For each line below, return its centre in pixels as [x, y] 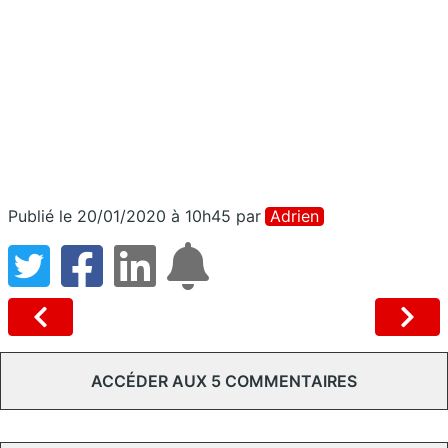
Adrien [294, 216]
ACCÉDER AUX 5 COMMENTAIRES [224, 381]
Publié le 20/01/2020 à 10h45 [119, 216]
